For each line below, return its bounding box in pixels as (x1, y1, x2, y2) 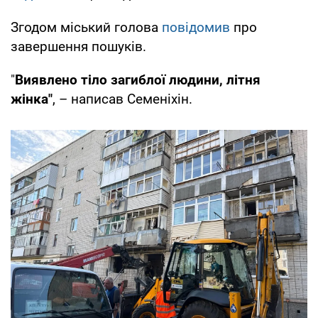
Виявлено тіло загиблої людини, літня (15, 71, 261, 88)
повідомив (162, 18, 234, 35)
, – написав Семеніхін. (53, 90, 192, 107)
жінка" (11, 90, 53, 107)
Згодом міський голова (11, 18, 162, 35)
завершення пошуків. (11, 38, 146, 55)
